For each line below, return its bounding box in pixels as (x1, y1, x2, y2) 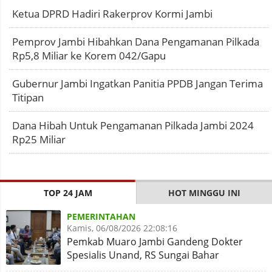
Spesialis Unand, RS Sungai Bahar (67, 248, 219, 262)
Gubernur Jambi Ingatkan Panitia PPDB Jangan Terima (12, 76, 263, 90)
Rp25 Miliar (12, 132, 66, 146)
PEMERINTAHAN (67, 211, 135, 223)
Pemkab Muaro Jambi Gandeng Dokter (67, 235, 243, 249)
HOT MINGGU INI (168, 186, 240, 199)
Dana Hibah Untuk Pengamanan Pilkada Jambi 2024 (12, 118, 254, 132)
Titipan (12, 90, 44, 104)
